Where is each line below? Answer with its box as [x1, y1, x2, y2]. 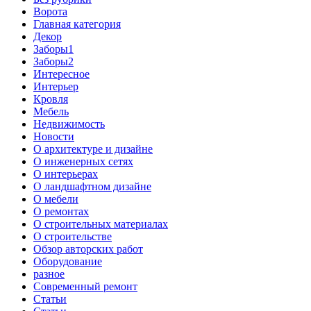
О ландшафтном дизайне [33, 180, 151, 193]
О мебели [33, 193, 78, 205]
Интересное [33, 68, 90, 81]
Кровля [33, 93, 68, 106]
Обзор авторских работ [33, 243, 143, 255]
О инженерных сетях [33, 155, 133, 168]
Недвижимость [33, 118, 105, 131]
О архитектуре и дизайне [33, 143, 153, 155]
